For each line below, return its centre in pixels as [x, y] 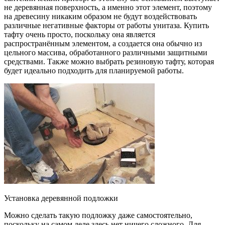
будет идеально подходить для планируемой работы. [94, 71]
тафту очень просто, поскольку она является [80, 35]
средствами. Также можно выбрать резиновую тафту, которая [109, 62]
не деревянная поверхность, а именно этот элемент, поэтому [108, 8]
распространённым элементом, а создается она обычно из [103, 44]
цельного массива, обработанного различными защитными [106, 53]
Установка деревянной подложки [61, 198]
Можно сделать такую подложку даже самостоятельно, [98, 215]
